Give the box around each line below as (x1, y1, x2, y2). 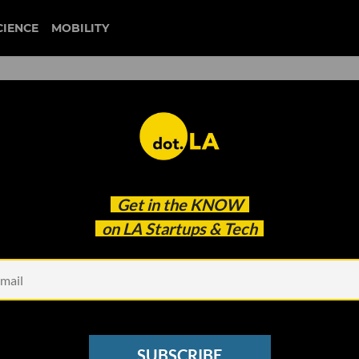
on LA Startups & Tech (95, 219, 264, 239)
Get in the (110, 195, 190, 215)
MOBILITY (50, 21, 109, 35)
